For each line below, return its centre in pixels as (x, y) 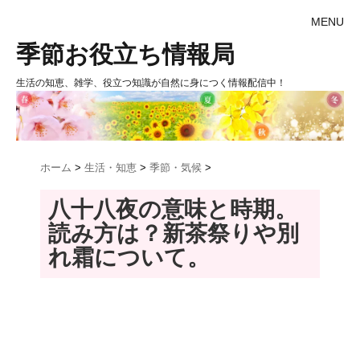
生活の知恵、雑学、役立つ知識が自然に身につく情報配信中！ (151, 83)
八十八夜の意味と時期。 (173, 210)
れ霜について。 (129, 258)
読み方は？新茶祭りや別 (174, 234)
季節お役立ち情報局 (125, 54)
